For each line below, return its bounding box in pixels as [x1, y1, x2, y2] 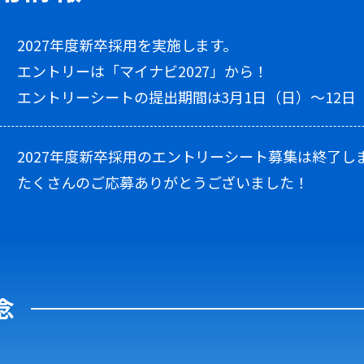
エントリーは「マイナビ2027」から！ [17, 60, 269, 82]
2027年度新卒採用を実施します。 [17, 34, 238, 56]
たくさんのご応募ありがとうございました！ [17, 171, 310, 193]
